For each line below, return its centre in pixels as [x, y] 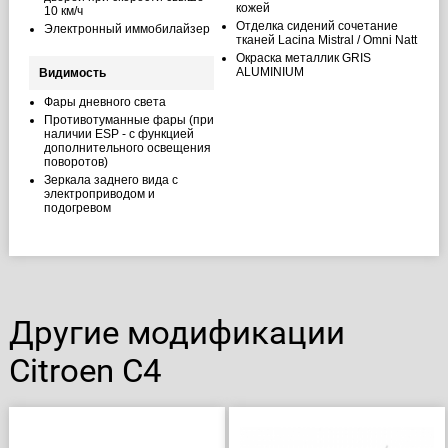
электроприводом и [99, 194]
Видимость [72, 73]
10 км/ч [63, 11]
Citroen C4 [85, 370]
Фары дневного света [104, 102]
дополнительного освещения [127, 148]
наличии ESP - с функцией [118, 134]
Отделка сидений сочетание [316, 26]
